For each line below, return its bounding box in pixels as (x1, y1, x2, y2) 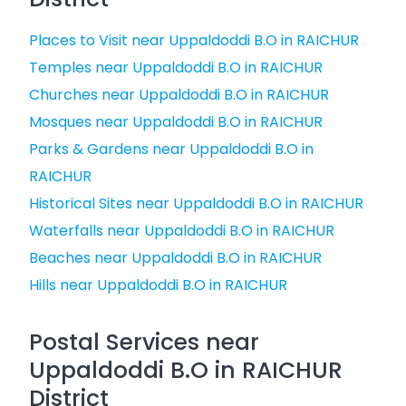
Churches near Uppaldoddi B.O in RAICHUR (29, 84, 329, 105)
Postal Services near (29, 326, 259, 358)
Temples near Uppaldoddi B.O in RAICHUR (29, 57, 323, 78)
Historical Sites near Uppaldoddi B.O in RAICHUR (29, 193, 363, 214)
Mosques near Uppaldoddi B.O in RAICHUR (29, 111, 323, 132)
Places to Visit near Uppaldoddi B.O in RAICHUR (29, 30, 359, 51)
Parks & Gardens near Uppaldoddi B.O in (29, 139, 314, 159)
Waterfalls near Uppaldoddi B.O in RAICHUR (29, 220, 334, 241)
